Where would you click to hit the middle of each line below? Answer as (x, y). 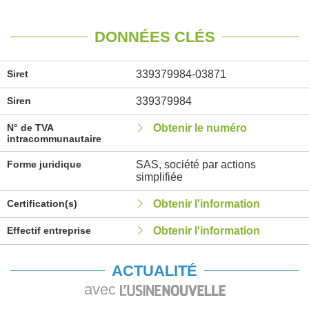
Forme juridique (44, 164)
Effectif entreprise (49, 230)
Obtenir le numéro (200, 128)
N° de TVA (30, 128)
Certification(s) (42, 203)
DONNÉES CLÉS (154, 37)
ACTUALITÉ (154, 271)
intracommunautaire (54, 139)
